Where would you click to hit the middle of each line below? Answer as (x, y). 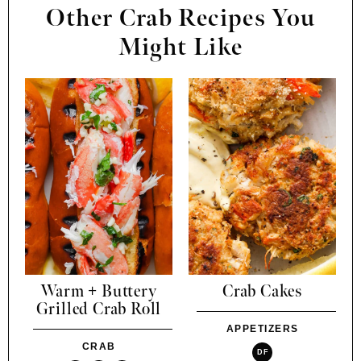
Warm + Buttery (99, 291)
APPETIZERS (262, 328)
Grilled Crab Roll (99, 309)
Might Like (180, 48)
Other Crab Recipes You (180, 19)
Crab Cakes (262, 291)
